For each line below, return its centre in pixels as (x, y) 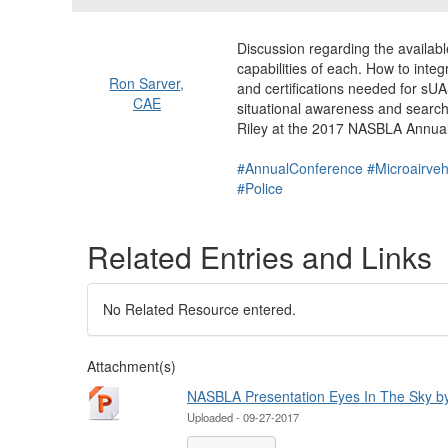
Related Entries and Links (259, 256)
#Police (259, 188)
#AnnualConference (299, 168)
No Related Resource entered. (199, 309)
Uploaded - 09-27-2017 (243, 417)
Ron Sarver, (147, 83)
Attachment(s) (131, 366)
